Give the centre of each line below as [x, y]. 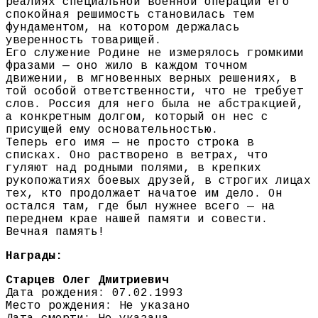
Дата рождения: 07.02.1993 [94, 294]
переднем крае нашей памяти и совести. [137, 220]
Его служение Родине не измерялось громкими [155, 54]
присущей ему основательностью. [112, 130]
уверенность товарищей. [84, 41]
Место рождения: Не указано [98, 306]
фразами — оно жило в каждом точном [126, 66]
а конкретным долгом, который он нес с [137, 117]
